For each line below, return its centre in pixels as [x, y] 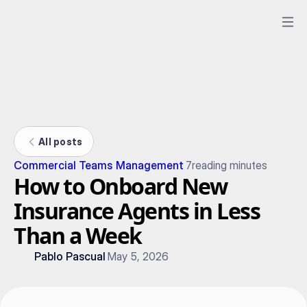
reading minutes [230, 165]
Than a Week [78, 235]
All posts [61, 141]
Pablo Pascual [70, 256]
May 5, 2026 [138, 256]
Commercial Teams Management [99, 165]
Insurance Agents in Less [137, 211]
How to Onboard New [120, 186]
